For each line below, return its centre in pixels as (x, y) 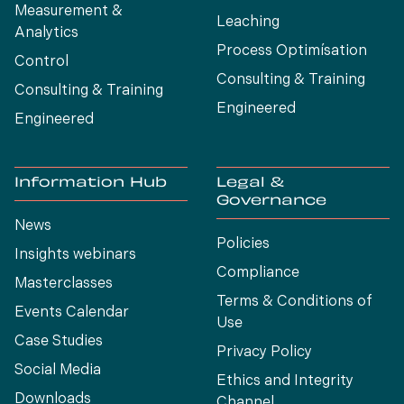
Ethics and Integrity (285, 382)
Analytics (46, 34)
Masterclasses (64, 285)
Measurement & (69, 12)
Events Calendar (72, 313)
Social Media (58, 371)
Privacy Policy (264, 353)
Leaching (248, 23)
